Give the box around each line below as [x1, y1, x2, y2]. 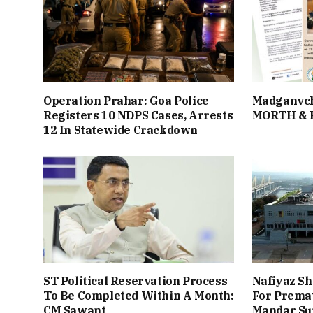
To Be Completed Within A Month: [43, 289, 234, 303]
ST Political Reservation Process [43, 274, 228, 289]
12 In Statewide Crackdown [43, 123, 198, 138]
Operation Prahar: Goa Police [43, 94, 209, 108]
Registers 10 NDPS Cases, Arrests [43, 108, 233, 123]
